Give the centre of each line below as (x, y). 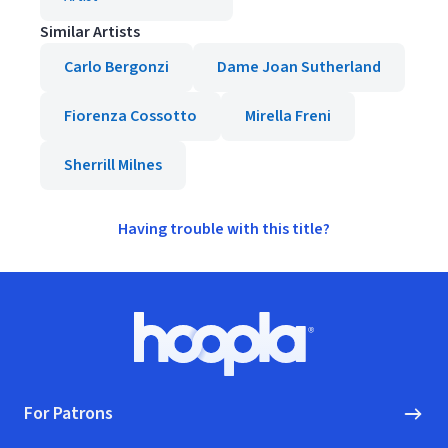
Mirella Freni (288, 116)
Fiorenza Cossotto (130, 116)
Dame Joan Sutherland (299, 67)
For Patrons (68, 413)
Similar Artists (90, 32)
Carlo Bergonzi (116, 67)
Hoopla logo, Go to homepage (326, 353)
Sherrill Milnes (113, 165)
